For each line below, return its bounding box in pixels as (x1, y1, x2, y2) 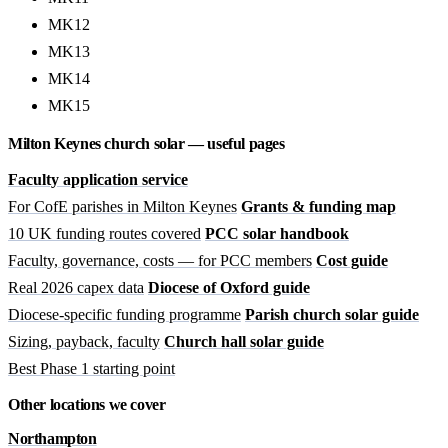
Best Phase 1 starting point (8, 360, 175, 378)
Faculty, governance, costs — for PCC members (8, 252, 312, 270)
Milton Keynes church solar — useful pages (8, 135, 285, 152)
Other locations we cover (8, 395, 166, 413)
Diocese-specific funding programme (8, 306, 241, 324)
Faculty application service (8, 171, 188, 189)
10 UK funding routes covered (8, 225, 201, 243)
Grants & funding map (241, 198, 396, 216)
